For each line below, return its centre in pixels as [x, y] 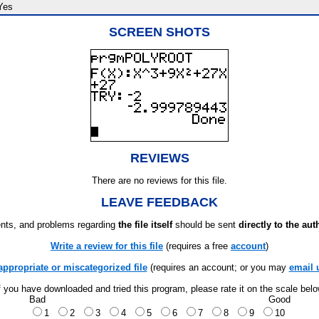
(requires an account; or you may [218, 267]
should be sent [205, 225]
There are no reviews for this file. [159, 181]
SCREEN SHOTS [159, 32]
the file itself [145, 225]
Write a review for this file [107, 246]
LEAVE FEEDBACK [159, 202]
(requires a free [197, 246]
